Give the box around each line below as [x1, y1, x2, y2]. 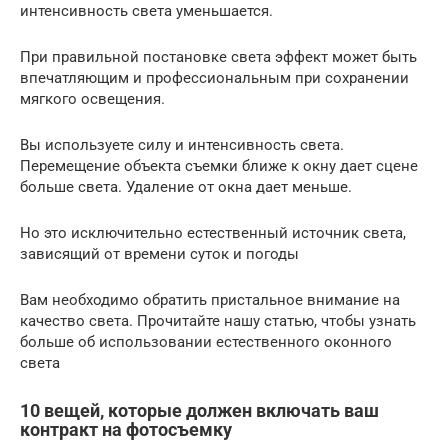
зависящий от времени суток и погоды [20, 245, 299, 263]
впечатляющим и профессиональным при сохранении [20, 69, 409, 87]
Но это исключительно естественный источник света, [20, 224, 406, 242]
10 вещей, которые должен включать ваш [20, 400, 379, 421]
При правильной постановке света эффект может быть [20, 48, 417, 66]
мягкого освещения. [20, 90, 165, 108]
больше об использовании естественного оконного [20, 333, 392, 351]
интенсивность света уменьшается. [20, 2, 273, 20]
